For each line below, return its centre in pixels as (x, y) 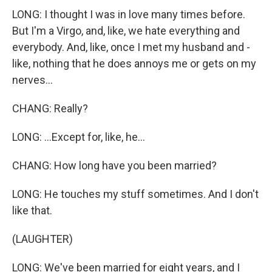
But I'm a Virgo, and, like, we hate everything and (126, 31)
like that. (32, 210)
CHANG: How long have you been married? (114, 165)
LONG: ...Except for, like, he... (79, 137)
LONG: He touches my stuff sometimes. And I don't (135, 194)
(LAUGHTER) (42, 239)
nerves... (32, 80)
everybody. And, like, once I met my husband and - (131, 47)
